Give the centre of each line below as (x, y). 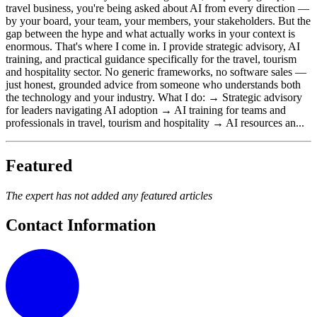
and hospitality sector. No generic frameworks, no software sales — (156, 71)
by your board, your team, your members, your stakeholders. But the (158, 21)
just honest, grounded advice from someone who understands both (153, 84)
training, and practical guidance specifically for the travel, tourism (151, 59)
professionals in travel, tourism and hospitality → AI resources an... (155, 122)
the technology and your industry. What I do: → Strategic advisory (154, 97)
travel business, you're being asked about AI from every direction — (157, 8)
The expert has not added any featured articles (109, 195)
